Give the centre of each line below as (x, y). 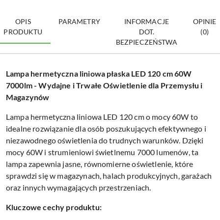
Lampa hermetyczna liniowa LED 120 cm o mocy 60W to (102, 116)
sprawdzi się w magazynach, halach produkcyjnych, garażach (109, 175)
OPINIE (205, 21)
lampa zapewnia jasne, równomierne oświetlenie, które (100, 164)
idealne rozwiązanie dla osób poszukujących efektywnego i (106, 128)
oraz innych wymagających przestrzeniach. (79, 187)
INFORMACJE (146, 21)
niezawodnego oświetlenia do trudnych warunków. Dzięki (105, 140)
